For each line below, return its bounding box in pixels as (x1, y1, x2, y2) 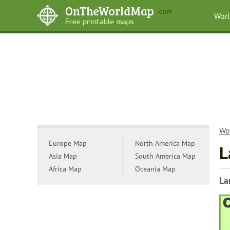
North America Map (135, 139, 195, 148)
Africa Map (49, 164, 82, 174)
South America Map (135, 151, 196, 161)
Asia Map (49, 151, 77, 161)
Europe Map (49, 139, 87, 148)
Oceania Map (135, 164, 176, 174)
